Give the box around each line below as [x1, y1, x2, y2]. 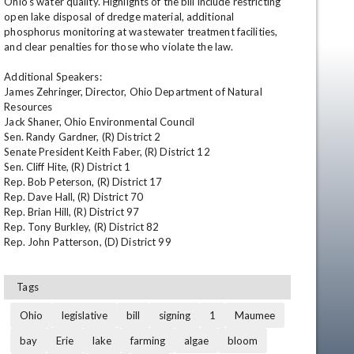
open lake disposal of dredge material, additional [4, 10, 235, 23]
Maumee [235, 309, 276, 322]
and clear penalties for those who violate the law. [4, 40, 236, 53]
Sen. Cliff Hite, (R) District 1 [4, 160, 134, 173]
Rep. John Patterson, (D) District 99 [4, 235, 171, 248]
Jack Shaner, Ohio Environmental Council [4, 115, 198, 128]
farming [130, 334, 166, 347]
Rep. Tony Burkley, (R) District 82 [4, 220, 162, 233]
